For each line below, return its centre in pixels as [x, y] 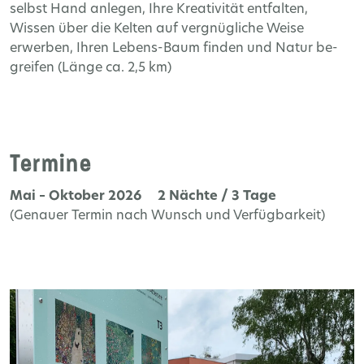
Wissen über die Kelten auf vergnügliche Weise [157, 30]
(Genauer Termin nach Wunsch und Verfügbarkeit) [167, 216]
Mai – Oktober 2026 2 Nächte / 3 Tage [143, 196]
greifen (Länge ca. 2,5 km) [91, 69]
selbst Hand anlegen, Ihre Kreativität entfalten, [159, 10]
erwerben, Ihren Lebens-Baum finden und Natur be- [174, 49]
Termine [51, 164]
